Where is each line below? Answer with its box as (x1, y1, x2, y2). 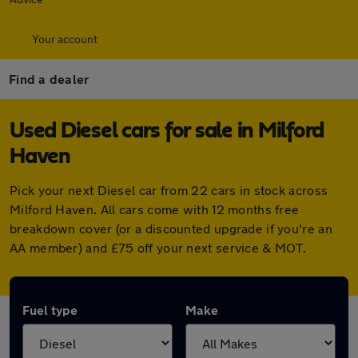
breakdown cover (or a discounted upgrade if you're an (10, 221, 332, 236)
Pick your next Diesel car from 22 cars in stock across (10, 182, 328, 197)
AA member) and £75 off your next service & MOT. (10, 240, 307, 255)
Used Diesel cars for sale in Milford (10, 120, 324, 142)
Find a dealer (9, 71, 89, 86)
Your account (32, 32, 97, 46)
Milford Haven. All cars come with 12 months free (10, 201, 300, 217)
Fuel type (22, 302, 78, 317)
